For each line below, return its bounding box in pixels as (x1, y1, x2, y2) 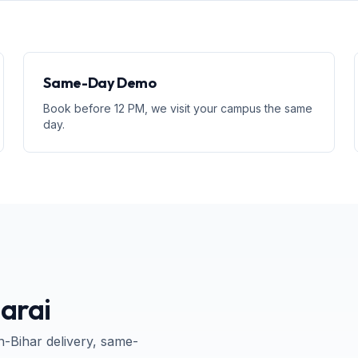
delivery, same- (42, 333, 138, 349)
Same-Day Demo (43, 74, 157, 92)
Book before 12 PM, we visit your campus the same (43, 101, 313, 115)
